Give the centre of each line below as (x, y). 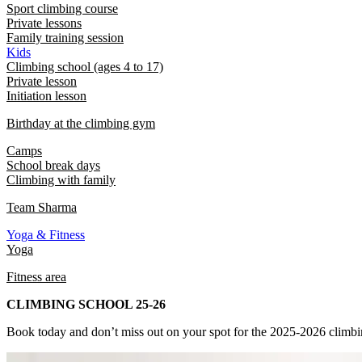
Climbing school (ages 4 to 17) (85, 67)
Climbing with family (61, 180)
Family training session (65, 38)
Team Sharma (42, 207)
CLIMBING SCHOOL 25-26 (86, 304)
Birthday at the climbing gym (81, 123)
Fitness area (36, 277)
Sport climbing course (62, 8)
